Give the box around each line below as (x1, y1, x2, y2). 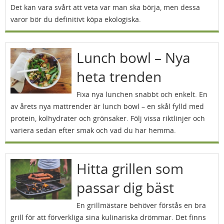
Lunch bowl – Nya (76, 48, 190, 67)
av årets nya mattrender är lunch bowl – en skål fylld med (10, 101, 204, 111)
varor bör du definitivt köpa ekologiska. (10, 14, 141, 24)
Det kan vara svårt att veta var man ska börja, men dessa (10, 2, 200, 12)
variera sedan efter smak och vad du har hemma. (10, 125, 176, 135)
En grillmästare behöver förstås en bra (76, 200, 206, 210)
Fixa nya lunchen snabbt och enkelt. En (76, 89, 207, 99)
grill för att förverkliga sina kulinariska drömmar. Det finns (10, 212, 206, 222)
